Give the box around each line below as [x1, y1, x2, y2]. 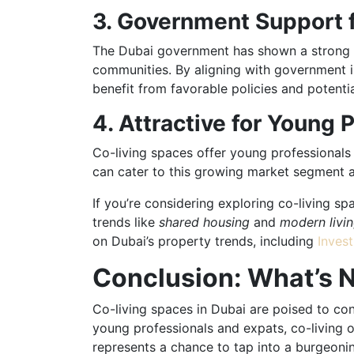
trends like [92, 213, 159, 230]
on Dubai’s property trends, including [92, 232, 314, 249]
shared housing [159, 213, 250, 230]
